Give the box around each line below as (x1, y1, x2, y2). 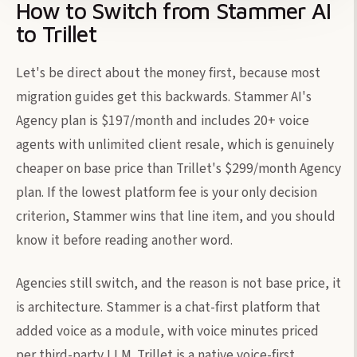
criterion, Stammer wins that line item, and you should (16, 206, 335, 226)
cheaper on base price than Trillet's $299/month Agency (16, 158, 341, 178)
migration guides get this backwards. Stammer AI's (16, 86, 312, 107)
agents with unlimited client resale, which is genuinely (16, 134, 334, 155)
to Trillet (16, 20, 97, 47)
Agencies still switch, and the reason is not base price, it (16, 273, 341, 293)
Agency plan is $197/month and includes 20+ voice (16, 110, 309, 131)
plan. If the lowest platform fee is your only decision (16, 182, 317, 202)
